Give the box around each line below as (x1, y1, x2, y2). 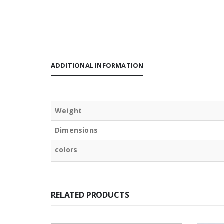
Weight (55, 105, 82, 115)
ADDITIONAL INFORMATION (51, 60, 144, 70)
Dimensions (55, 125, 98, 135)
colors (55, 144, 78, 154)
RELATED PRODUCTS (51, 189, 129, 200)
